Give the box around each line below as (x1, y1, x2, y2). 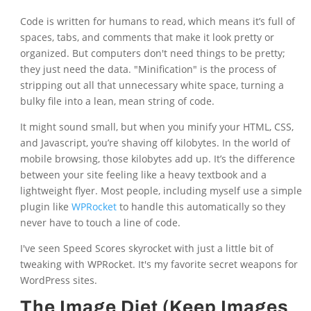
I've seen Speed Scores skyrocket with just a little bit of (19, 242, 274, 255)
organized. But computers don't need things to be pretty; (19, 47, 285, 60)
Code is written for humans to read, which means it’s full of (19, 15, 295, 28)
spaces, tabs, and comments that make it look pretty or (19, 31, 274, 44)
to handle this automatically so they (116, 200, 285, 214)
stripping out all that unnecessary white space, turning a (19, 78, 284, 92)
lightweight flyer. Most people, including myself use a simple (19, 184, 302, 198)
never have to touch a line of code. (19, 216, 180, 230)
